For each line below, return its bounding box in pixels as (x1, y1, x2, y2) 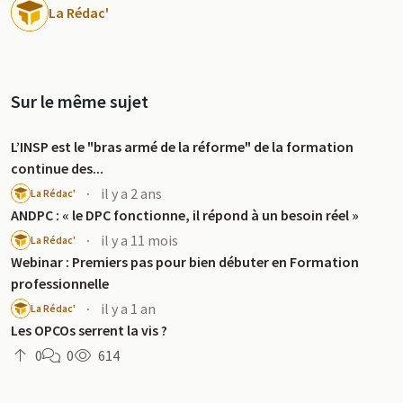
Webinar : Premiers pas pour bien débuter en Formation (11, 253, 359, 271)
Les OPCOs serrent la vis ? (11, 321, 167, 339)
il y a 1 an (101, 300, 156, 318)
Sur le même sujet (11, 90, 148, 112)
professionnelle (11, 274, 109, 292)
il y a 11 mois (101, 231, 178, 249)
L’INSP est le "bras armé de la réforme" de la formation (11, 138, 354, 156)
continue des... (11, 159, 103, 177)
